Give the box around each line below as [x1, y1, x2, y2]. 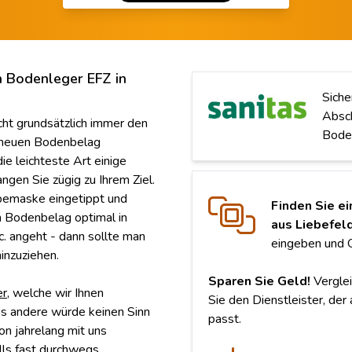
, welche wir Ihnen [7, 284, 104, 302]
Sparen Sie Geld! [208, 273, 310, 291]
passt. [208, 310, 241, 328]
